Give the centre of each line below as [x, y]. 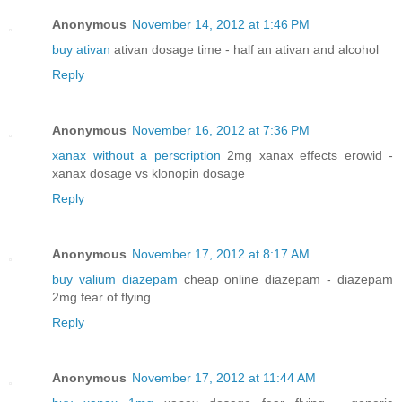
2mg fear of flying [101, 297]
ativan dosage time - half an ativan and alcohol [245, 49]
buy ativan [81, 49]
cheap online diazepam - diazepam [285, 279]
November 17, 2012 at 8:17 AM [221, 253]
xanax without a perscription [136, 155]
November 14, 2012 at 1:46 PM [221, 24]
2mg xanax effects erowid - [306, 155]
